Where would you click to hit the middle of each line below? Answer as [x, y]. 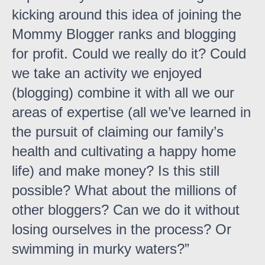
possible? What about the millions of [124, 190]
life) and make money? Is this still [116, 171]
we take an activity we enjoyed [107, 73]
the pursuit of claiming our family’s [118, 132]
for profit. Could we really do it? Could [129, 54]
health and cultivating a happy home [124, 151]
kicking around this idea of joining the [127, 15]
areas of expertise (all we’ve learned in [131, 112]
